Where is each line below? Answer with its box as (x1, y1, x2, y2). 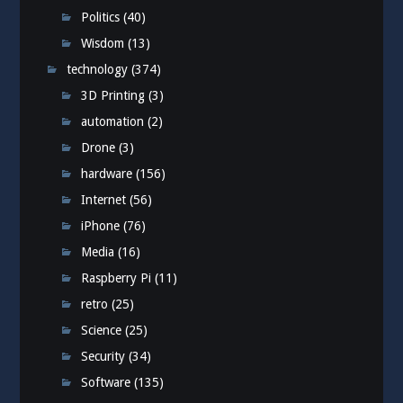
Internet (81, 192, 127, 207)
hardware (81, 166, 133, 181)
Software (81, 374, 131, 390)
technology (67, 61, 129, 76)
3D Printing (81, 87, 146, 103)
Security (81, 348, 126, 363)
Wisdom (81, 35, 125, 50)
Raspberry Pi (81, 270, 152, 285)
